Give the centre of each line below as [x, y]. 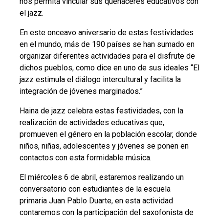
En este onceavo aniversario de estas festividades [107, 33]
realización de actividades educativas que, [92, 123]
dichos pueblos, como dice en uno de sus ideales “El [109, 68]
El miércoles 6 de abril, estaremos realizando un [102, 177]
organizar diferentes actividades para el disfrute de [107, 56]
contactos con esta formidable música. [86, 158]
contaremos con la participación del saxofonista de [107, 213]
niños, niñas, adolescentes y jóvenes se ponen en [104, 146]
